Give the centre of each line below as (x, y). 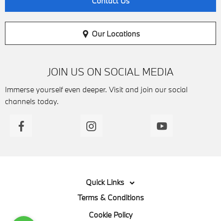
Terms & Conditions (110, 198)
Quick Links (105, 182)
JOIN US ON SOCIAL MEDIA (110, 72)
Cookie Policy (110, 215)
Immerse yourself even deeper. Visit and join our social (96, 90)
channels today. (32, 101)
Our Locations (116, 33)
